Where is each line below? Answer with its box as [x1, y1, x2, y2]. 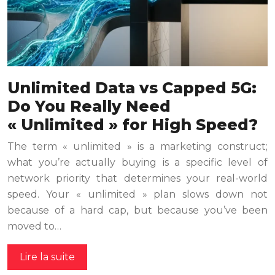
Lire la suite [20, 250, 75, 263]
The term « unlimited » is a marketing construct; [7, 140, 268, 152]
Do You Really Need [7, 96, 171, 115]
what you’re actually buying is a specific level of [7, 156, 268, 168]
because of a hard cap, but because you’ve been [7, 204, 268, 216]
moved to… [7, 220, 61, 232]
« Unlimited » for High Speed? [7, 115, 258, 134]
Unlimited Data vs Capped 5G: [7, 78, 257, 97]
